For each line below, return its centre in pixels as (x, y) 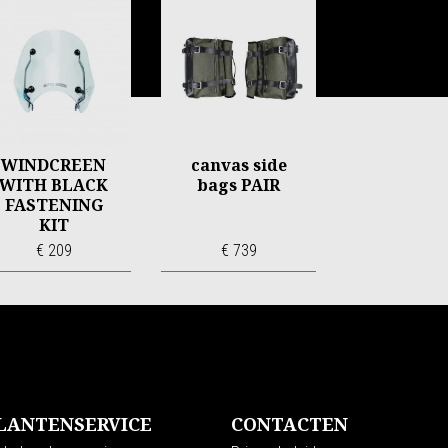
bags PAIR (238, 184)
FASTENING (53, 204)
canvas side (238, 164)
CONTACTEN (289, 424)
